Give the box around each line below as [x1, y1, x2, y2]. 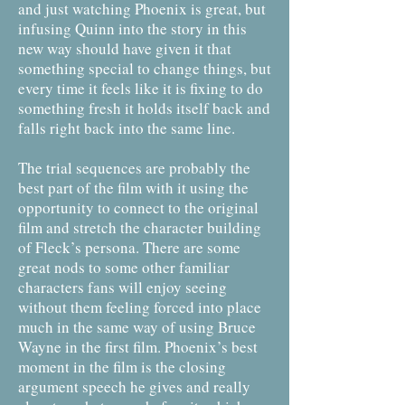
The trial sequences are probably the [18, 157, 250, 178]
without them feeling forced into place [18, 297, 261, 317]
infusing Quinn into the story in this [18, 18, 247, 39]
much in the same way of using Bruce [18, 316, 256, 337]
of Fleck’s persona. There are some [18, 237, 240, 258]
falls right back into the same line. [18, 118, 235, 138]
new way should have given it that [18, 38, 231, 59]
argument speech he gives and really [18, 376, 250, 397]
